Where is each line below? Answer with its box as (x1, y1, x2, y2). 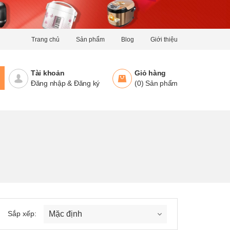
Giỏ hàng (135, 69, 166, 77)
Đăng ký (73, 79, 100, 87)
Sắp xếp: (7, 209, 39, 218)
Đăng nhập (30, 79, 66, 87)
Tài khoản (30, 69, 65, 77)
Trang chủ (31, 36, 60, 43)
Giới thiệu (150, 36, 178, 43)
